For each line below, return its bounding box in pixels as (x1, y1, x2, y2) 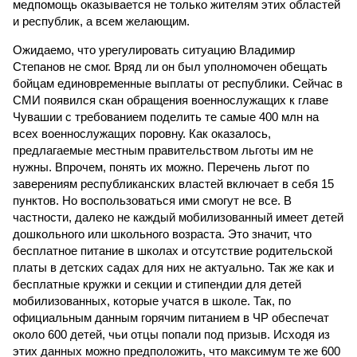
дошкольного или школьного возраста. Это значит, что (13, 227, 312, 241)
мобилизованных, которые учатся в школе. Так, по (13, 294, 291, 308)
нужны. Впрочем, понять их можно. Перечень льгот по (13, 160, 309, 174)
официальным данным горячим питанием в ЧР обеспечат (13, 311, 329, 324)
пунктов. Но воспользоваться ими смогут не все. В (13, 194, 292, 207)
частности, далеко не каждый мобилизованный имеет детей (13, 210, 343, 224)
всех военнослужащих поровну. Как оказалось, (13, 127, 271, 140)
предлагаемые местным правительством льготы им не (13, 143, 313, 157)
